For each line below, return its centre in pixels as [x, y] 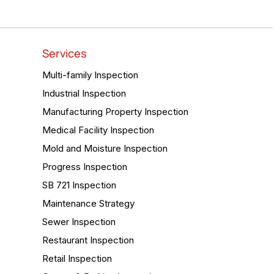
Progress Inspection [85, 167]
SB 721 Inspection [79, 185]
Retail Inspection [77, 258]
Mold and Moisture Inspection [105, 148]
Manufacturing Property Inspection [115, 112]
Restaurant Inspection [88, 240]
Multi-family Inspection [90, 75]
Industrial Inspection [84, 93]
